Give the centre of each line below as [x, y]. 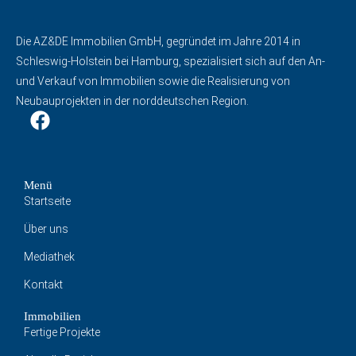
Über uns [46, 229]
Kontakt [43, 284]
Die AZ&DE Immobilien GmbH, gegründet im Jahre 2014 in [158, 41]
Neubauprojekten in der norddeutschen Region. [132, 101]
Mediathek [49, 257]
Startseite [47, 201]
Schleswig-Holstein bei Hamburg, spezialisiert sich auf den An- [170, 61]
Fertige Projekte [62, 332]
